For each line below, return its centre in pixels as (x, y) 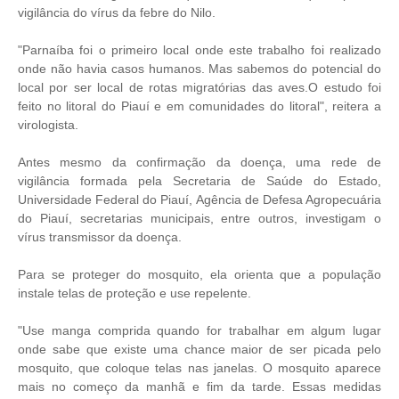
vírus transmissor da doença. (102, 237)
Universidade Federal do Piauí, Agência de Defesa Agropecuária (199, 199)
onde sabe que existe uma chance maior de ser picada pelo (199, 349)
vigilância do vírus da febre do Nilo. (117, 12)
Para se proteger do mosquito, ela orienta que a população (199, 274)
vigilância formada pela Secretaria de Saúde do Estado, (199, 181)
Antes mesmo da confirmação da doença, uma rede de (199, 162)
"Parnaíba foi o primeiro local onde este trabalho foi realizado (199, 50)
